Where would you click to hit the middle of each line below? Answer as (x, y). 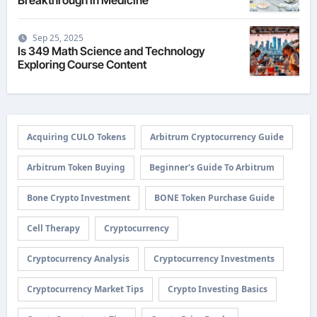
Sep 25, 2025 (58, 38)
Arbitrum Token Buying (76, 167)
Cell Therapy (53, 228)
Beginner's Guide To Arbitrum (212, 167)
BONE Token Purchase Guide (214, 198)
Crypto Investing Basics (217, 289)
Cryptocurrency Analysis (78, 259)
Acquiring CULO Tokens (76, 137)
